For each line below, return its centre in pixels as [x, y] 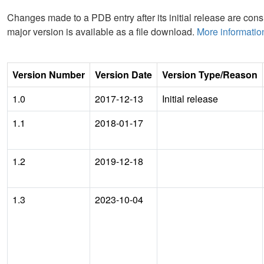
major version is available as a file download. [102, 31]
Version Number [49, 74]
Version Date [123, 74]
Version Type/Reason [210, 74]
